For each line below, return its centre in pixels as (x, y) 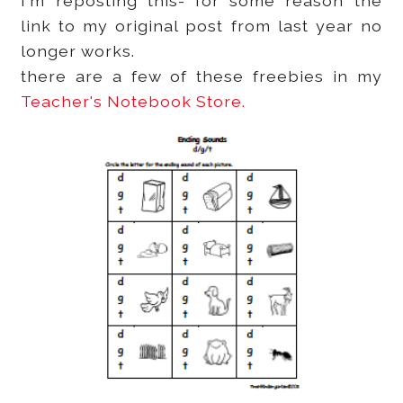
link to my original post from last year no (201, 25)
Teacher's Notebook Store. (134, 101)
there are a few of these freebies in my (201, 76)
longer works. (78, 50)
